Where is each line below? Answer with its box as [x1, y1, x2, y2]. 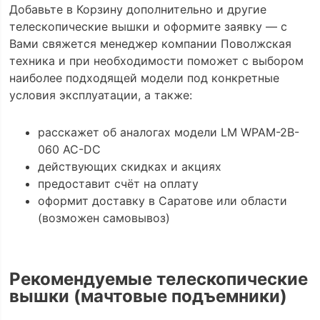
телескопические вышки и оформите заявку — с [9, 19, 287, 34]
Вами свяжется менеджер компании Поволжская [9, 36, 291, 51]
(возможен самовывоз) [37, 211, 170, 226]
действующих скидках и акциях [37, 159, 221, 174]
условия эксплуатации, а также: [9, 87, 192, 102]
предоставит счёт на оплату [37, 176, 199, 191]
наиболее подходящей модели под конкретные [9, 70, 279, 85]
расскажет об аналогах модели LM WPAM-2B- [37, 125, 299, 140]
